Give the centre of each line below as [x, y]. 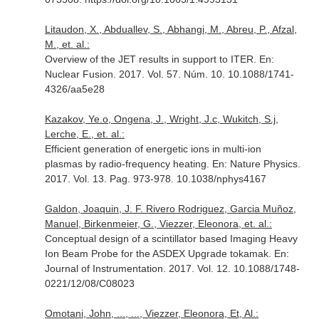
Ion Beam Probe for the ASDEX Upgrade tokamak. [159, 253]
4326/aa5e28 [74, 89]
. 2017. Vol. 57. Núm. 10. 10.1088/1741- [203, 74]
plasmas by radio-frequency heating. [128, 164]
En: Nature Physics [255, 164]
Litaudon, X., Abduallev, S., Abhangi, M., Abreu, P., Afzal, [171, 29]
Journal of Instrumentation [104, 268]
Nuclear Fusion [79, 74]
